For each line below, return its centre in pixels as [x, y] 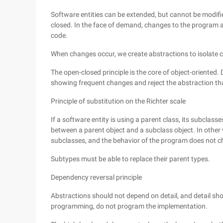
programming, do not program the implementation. [129, 206]
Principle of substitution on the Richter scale [118, 101]
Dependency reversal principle [96, 177]
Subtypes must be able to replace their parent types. [130, 159]
